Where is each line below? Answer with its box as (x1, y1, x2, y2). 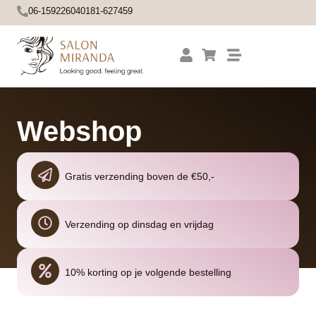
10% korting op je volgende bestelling (65, 267, 232, 279)
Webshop (17, 116, 142, 147)
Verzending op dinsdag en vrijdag (65, 219, 214, 231)
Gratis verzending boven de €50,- (65, 171, 215, 183)
